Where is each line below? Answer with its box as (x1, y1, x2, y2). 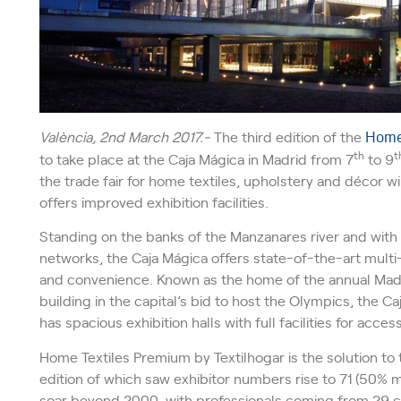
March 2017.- (127, 126, 210, 147)
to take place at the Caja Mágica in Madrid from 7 (38, 149, 354, 169)
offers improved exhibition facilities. (38, 192, 269, 212)
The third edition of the (209, 126, 365, 147)
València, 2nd (38, 126, 128, 147)
